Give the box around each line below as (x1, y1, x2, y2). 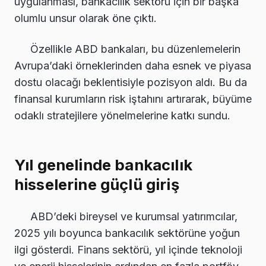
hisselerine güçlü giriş (14, 175, 179, 194)
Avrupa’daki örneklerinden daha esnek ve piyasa (14, 59, 251, 72)
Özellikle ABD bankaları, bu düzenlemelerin (30, 43, 240, 56)
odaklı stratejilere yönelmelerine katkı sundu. (14, 109, 230, 122)
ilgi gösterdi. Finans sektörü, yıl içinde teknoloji (14, 243, 242, 256)
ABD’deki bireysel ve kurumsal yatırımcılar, (30, 210, 237, 223)
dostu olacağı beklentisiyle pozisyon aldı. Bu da (14, 76, 247, 89)
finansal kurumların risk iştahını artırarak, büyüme (14, 93, 252, 106)
